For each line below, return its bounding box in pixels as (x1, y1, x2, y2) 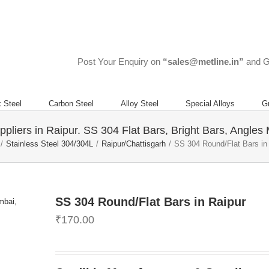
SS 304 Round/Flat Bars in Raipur (55, 195, 246, 208)
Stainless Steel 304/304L (6, 139, 93, 148)
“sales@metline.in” (163, 56, 244, 67)
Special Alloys (186, 99, 235, 108)
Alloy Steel (121, 99, 159, 108)
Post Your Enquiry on (77, 56, 163, 67)
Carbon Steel (49, 99, 94, 108)
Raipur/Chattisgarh (101, 139, 166, 148)
